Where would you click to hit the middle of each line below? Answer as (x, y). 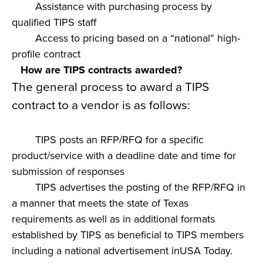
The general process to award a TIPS (110, 87)
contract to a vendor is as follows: (101, 105)
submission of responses (68, 171)
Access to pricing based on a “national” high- (126, 38)
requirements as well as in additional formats (113, 219)
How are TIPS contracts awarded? (97, 70)
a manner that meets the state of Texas (100, 203)
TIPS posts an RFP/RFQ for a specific (108, 140)
